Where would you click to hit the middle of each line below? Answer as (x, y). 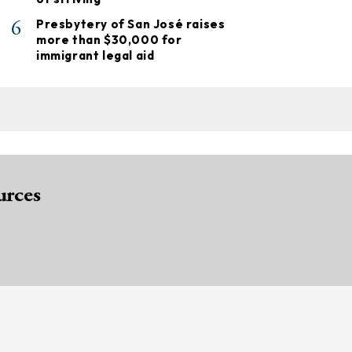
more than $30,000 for (109, 40)
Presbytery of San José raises (131, 24)
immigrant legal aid (95, 56)
